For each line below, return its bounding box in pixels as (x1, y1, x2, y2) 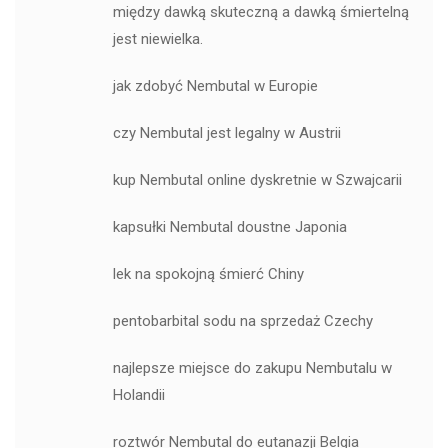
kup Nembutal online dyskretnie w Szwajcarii (112, 171, 402, 190)
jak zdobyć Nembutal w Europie (112, 77, 318, 96)
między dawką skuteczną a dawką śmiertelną (112, 3, 409, 22)
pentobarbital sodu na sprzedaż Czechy (112, 312, 373, 331)
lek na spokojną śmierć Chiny (112, 265, 304, 284)
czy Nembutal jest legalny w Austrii (112, 124, 341, 143)
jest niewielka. (112, 30, 203, 49)
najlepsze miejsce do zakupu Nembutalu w (112, 359, 392, 378)
